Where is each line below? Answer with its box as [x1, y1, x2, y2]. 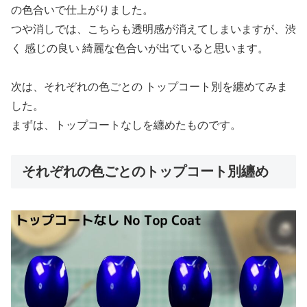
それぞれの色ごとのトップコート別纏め [22, 163, 269, 179]
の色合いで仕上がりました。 [11, 3, 153, 16]
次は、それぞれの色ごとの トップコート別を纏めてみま [11, 80, 288, 93]
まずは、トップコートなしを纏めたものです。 [11, 119, 241, 131]
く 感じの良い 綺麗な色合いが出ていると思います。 [11, 42, 269, 54]
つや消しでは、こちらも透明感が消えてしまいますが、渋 [11, 23, 296, 35]
